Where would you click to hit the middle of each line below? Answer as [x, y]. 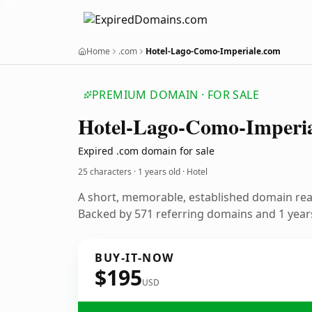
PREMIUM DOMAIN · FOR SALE [175, 95]
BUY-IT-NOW [134, 258]
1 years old [159, 172]
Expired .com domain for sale [146, 151]
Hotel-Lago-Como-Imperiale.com [213, 51]
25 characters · [108, 172]
